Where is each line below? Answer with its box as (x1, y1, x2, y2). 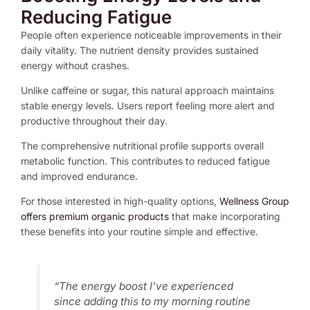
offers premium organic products (21, 210, 169, 222)
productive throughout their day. (21, 114, 167, 127)
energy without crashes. (21, 59, 129, 71)
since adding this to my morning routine (54, 294, 251, 308)
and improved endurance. (21, 170, 138, 182)
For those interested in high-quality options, (21, 194, 219, 207)
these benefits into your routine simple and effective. (21, 225, 258, 237)
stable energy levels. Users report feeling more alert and (21, 99, 275, 111)
